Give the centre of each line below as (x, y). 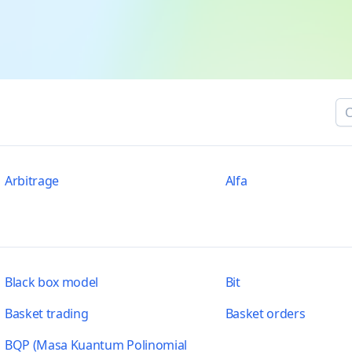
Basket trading (46, 313)
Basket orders (265, 313)
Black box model (51, 282)
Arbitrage (32, 181)
